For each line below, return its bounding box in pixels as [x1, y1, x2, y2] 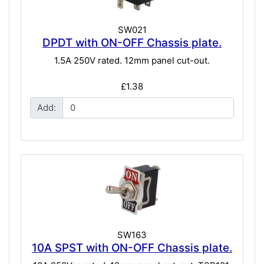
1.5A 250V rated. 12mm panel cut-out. [54, 54, 210, 66]
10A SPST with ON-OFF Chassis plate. [32, 241, 232, 255]
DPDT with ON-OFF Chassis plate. [42, 36, 222, 50]
